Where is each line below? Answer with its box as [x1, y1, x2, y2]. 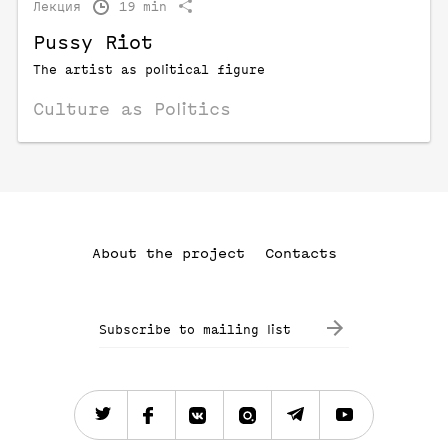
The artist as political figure [33, 63, 265, 76]
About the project [91, 246, 245, 261]
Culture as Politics [33, 100, 231, 118]
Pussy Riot [33, 33, 153, 53]
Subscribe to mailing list [99, 323, 291, 336]
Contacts [264, 246, 337, 261]
